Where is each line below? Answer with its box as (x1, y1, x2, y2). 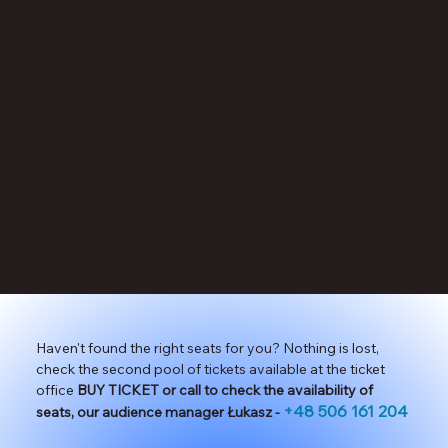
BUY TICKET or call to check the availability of (76, 380, 373, 399)
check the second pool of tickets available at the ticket (35, 359, 385, 378)
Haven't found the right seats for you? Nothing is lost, (35, 338, 379, 357)
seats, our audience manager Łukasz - (35, 402, 280, 421)
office (35, 380, 77, 399)
